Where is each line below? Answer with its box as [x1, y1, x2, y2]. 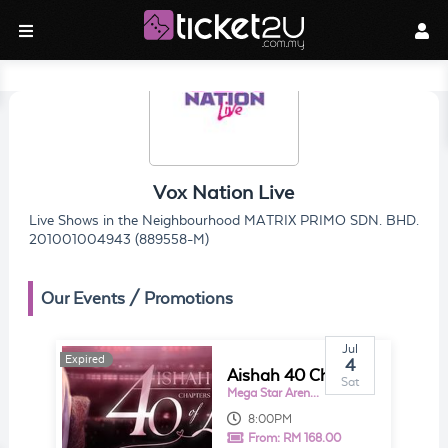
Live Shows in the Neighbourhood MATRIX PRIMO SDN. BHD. [28, 212, 419, 229]
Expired [65, 352, 106, 367]
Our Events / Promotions [41, 289, 234, 309]
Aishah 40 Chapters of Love [350, 366, 363, 386]
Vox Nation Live [153, 181, 295, 204]
